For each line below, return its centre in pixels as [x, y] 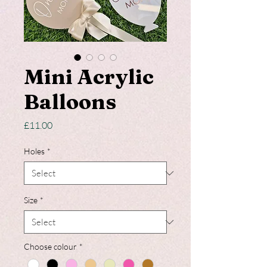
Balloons [70, 102]
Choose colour [50, 247]
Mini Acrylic [89, 77]
